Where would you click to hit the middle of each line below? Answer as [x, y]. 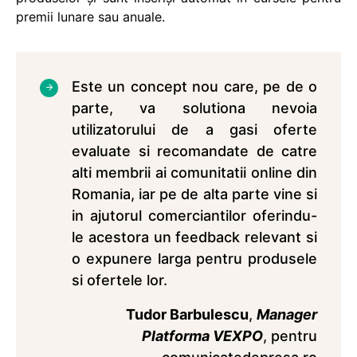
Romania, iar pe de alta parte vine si [194, 194]
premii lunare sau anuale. [90, 17]
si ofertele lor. [120, 280]
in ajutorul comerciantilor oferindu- [194, 216]
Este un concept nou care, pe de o [194, 86]
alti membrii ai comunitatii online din [194, 173]
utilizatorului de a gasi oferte [194, 129]
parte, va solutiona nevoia [194, 108]
